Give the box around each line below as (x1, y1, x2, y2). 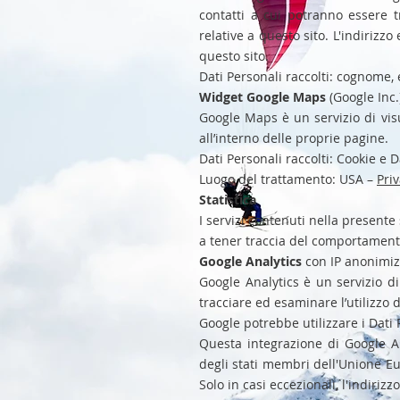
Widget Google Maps (199, 88, 326, 105)
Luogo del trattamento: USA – (199, 171, 377, 187)
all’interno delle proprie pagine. (199, 129, 388, 146)
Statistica (199, 191, 256, 208)
